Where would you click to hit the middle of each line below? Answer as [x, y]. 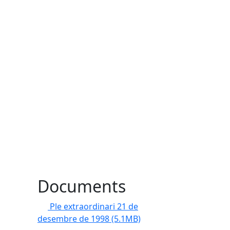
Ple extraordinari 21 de [94, 206]
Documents [82, 186]
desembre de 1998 [74, 219]
